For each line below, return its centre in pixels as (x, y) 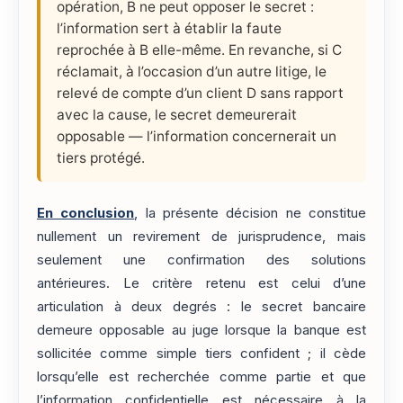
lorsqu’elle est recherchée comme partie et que (201, 376)
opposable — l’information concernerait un (197, 136)
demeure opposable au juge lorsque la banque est (201, 330)
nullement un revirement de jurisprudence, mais (201, 236)
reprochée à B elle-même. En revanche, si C (199, 49)
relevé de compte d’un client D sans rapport (200, 93)
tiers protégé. (101, 157)
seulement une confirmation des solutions (201, 260)
